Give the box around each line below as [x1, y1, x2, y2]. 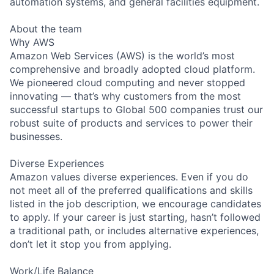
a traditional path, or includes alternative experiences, [10, 224, 259, 237]
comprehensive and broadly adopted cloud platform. [10, 62, 255, 75]
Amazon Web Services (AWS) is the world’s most [10, 49, 235, 62]
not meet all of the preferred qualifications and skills [10, 183, 253, 196]
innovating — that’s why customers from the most [10, 89, 241, 102]
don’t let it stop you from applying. [10, 237, 171, 250]
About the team [10, 22, 82, 35]
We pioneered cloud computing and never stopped [10, 76, 245, 89]
